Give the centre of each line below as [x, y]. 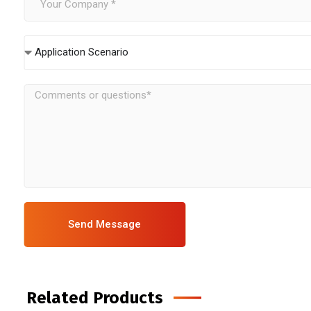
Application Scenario [81, 52]
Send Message [105, 225]
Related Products [94, 298]
